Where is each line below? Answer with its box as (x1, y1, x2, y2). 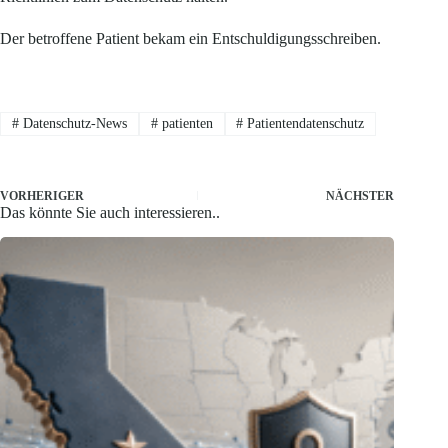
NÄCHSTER (326, 189, 395, 204)
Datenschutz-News (18, 115, 127, 131)
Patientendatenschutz (243, 115, 365, 131)
